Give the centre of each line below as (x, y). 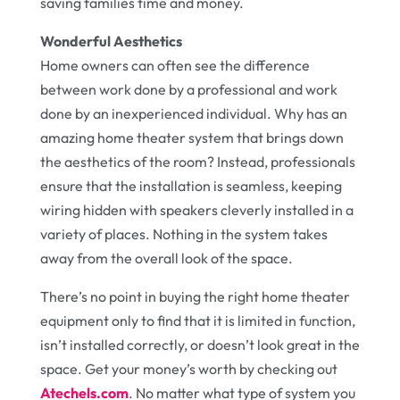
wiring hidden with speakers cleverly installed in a (196, 210)
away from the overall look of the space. (166, 258)
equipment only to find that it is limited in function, (197, 321)
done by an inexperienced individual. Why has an (193, 113)
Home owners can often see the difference (175, 65)
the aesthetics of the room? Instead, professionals (197, 162)
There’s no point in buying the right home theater (195, 296)
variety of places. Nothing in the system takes (183, 234)
